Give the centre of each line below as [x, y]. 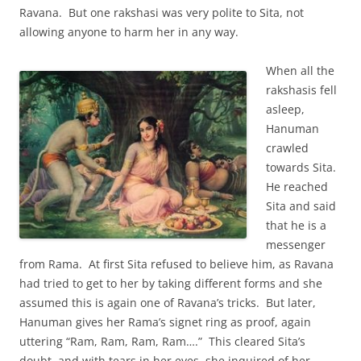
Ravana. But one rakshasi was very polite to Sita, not [162, 12]
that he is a [296, 225]
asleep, [285, 109]
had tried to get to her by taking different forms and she [171, 283]
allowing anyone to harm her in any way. [129, 32]
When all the [300, 71]
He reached [297, 187]
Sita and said [301, 206]
